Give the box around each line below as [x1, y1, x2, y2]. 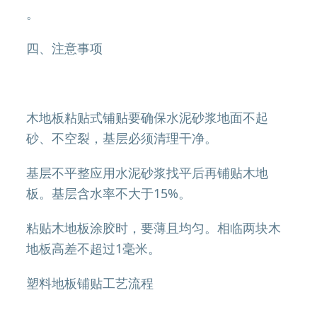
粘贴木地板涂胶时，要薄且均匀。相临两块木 [26, 219, 282, 236]
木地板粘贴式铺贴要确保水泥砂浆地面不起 [26, 109, 269, 126]
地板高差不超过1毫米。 [26, 240, 161, 257]
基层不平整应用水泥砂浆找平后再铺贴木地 [26, 164, 269, 181]
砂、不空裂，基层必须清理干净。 [26, 129, 218, 146]
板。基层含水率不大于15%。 [26, 185, 192, 202]
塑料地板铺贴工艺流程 [26, 275, 154, 292]
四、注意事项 [26, 40, 103, 57]
